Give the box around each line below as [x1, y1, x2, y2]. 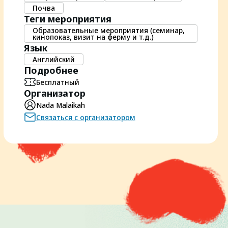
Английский [32, 54, 75, 64]
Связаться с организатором [36, 112, 135, 122]
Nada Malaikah [36, 100, 85, 110]
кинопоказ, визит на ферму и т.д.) [32, 32, 154, 42]
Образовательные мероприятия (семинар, [32, 25, 185, 35]
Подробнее [23, 64, 78, 76]
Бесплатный [36, 77, 79, 87]
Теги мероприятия [23, 13, 111, 25]
